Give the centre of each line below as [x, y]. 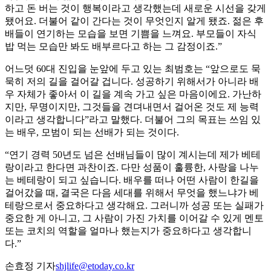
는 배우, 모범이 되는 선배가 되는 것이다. [92, 132]
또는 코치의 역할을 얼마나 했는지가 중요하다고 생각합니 [128, 231]
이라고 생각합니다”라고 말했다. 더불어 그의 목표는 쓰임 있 [133, 120]
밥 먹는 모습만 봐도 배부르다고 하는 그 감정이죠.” [113, 47]
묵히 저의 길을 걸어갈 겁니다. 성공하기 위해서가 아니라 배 [132, 82]
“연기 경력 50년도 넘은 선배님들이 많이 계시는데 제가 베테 [133, 155]
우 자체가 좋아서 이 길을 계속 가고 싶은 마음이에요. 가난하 [133, 94]
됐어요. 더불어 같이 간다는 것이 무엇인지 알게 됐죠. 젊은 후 [134, 21]
